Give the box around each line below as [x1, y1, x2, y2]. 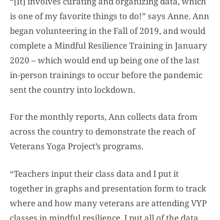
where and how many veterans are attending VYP [10, 197, 207, 209]
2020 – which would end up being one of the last [10, 54, 199, 66]
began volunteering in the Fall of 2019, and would [10, 25, 205, 36]
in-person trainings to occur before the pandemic [10, 69, 202, 81]
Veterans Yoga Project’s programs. [10, 140, 143, 152]
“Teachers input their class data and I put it [10, 167, 179, 179]
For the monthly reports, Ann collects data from [10, 111, 197, 123]
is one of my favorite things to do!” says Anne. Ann [10, 10, 209, 22]
